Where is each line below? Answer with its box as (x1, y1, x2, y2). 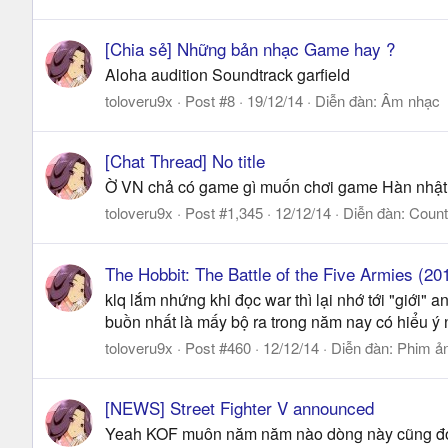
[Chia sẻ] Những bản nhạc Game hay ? (105, 36, 395, 62)
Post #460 (185, 336, 251, 358)
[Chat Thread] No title (105, 148, 265, 174)
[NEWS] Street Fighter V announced (105, 394, 374, 420)
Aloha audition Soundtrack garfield (105, 63, 350, 87)
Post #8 (185, 90, 235, 112)
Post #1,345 (185, 202, 263, 224)
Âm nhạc (381, 90, 440, 112)
